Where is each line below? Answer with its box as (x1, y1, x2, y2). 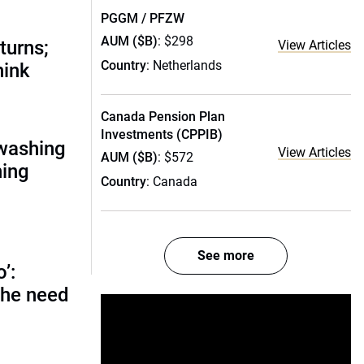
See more (197, 248, 254, 263)
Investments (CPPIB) (101, 127, 223, 142)
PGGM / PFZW (101, 11, 184, 26)
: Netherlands (146, 58, 222, 73)
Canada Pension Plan (101, 109, 225, 124)
